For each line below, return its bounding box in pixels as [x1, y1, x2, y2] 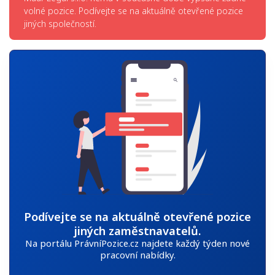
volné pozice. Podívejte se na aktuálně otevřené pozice [24, 5, 243, 17]
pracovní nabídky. [99, 248, 176, 261]
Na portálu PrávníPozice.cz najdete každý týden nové [25, 236, 250, 249]
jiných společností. [24, 18, 96, 30]
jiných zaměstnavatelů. [74, 222, 201, 238]
